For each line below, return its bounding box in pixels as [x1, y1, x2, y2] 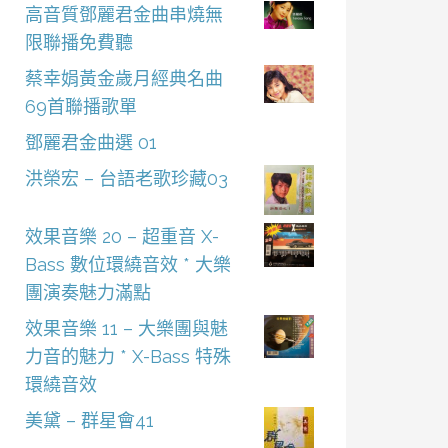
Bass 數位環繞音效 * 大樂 [24, 254, 231, 275]
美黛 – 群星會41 [24, 410, 154, 431]
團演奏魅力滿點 [24, 282, 151, 303]
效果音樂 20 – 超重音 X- [24, 226, 219, 247]
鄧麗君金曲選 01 [24, 132, 157, 153]
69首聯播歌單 [24, 96, 137, 117]
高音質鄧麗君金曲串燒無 [24, 4, 223, 25]
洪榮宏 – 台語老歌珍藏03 [24, 168, 228, 189]
